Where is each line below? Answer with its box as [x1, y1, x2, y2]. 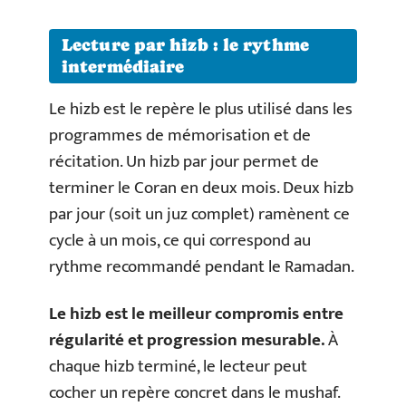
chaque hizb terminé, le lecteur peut [49, 352, 307, 381]
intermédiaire [62, 57, 185, 77]
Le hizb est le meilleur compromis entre [49, 299, 343, 328]
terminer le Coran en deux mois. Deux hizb [49, 174, 353, 203]
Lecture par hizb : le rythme [62, 35, 309, 55]
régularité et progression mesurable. [49, 325, 324, 354]
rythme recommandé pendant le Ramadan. [49, 253, 354, 282]
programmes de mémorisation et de [49, 121, 311, 150]
